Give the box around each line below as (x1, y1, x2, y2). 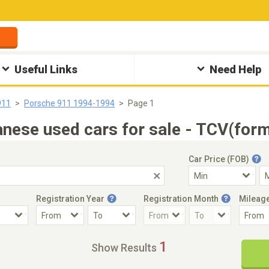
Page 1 (128, 98, 154, 108)
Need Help (209, 63, 261, 76)
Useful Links (14, 63, 78, 76)
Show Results (91, 241, 157, 254)
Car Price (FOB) (189, 154, 249, 164)
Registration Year (36, 194, 104, 204)
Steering (165, 234, 198, 243)
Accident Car (11, 234, 62, 243)
